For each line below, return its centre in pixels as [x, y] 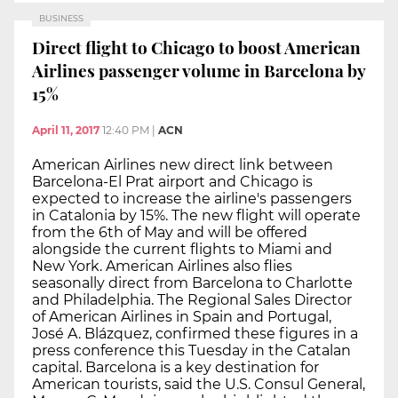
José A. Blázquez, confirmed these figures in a [195, 334]
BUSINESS [61, 19]
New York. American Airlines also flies [162, 267]
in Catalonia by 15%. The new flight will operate [196, 216]
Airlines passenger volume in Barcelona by [199, 70]
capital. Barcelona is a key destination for [175, 368]
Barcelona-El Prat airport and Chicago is [172, 182]
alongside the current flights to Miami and [182, 250]
